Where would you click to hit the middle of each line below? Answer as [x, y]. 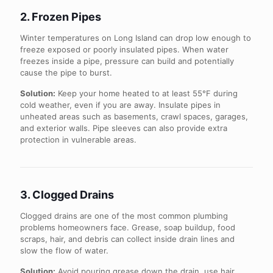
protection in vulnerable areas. [78, 140]
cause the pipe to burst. [66, 73]
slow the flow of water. [64, 250]
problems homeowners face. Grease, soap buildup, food [128, 227]
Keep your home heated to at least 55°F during [147, 93]
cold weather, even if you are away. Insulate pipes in [120, 105]
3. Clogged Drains [67, 195]
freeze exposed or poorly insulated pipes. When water [124, 49]
